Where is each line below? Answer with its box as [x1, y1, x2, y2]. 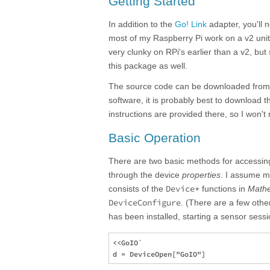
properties [182, 170, 221, 180]
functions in [199, 184, 248, 194]
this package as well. [108, 61, 187, 71]
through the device [108, 170, 182, 180]
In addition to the [108, 19, 175, 30]
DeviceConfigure [108, 197, 181, 209]
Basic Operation [108, 131, 201, 145]
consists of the [108, 184, 166, 194]
